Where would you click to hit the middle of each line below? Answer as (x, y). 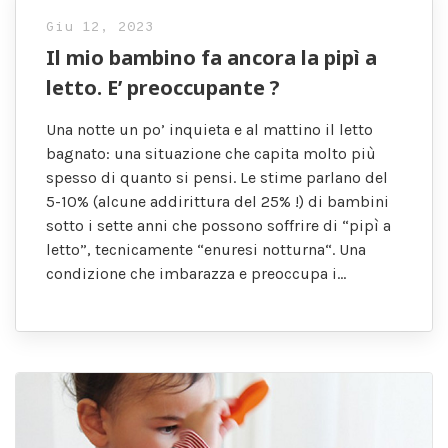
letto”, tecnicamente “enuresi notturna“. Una (206, 250)
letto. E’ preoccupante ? (163, 88)
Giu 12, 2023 (100, 28)
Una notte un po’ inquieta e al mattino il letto (209, 130)
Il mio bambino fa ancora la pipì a (211, 58)
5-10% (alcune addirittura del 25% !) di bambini (217, 202)
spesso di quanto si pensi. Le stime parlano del (217, 178)
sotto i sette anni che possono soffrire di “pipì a (218, 226)
